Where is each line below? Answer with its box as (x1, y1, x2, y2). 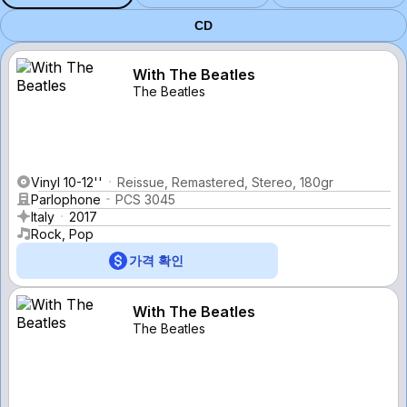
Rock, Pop (31, 225, 94, 242)
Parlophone (31, 191, 101, 207)
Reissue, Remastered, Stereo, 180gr (117, 174, 333, 190)
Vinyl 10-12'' (31, 174, 103, 190)
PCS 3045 (115, 191, 175, 207)
